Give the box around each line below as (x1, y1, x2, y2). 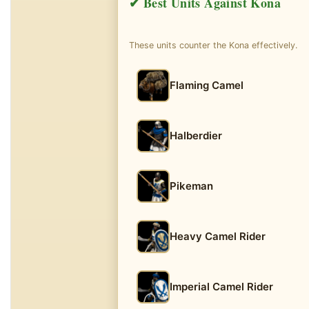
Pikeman (170, 179, 213, 192)
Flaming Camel (170, 79, 243, 92)
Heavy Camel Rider (170, 230, 266, 243)
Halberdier (170, 129, 222, 142)
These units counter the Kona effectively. (129, 40, 297, 50)
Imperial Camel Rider (170, 280, 273, 293)
